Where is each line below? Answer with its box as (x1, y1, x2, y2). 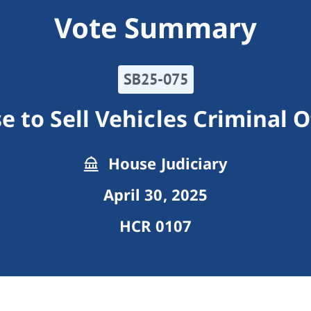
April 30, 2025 (103, 184, 208, 205)
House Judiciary (104, 153, 228, 174)
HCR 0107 (119, 215, 192, 237)
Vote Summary (53, 8, 258, 47)
